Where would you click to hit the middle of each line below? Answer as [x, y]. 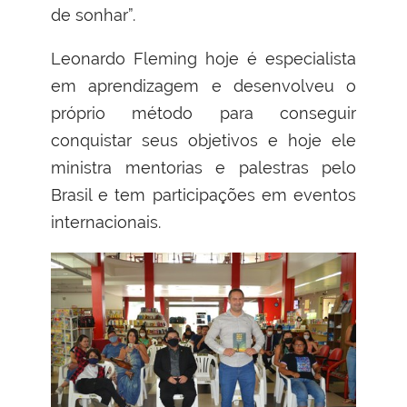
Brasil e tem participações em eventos [203, 194]
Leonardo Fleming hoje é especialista [203, 58]
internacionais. [106, 222]
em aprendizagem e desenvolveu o [203, 85]
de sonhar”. [93, 15]
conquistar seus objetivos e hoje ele [203, 140]
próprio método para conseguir [203, 113]
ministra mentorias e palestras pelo [203, 167]
